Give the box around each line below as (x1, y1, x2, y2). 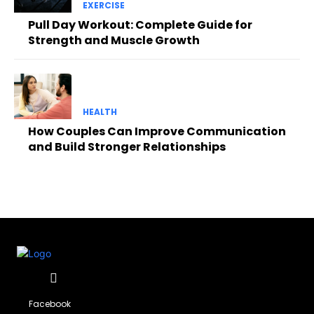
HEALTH (82, 106, 117, 118)
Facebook (29, 297, 71, 310)
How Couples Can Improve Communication (28, 123, 286, 140)
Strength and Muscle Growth (28, 32, 200, 48)
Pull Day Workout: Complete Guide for (28, 16, 252, 33)
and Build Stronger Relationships (28, 139, 226, 156)
